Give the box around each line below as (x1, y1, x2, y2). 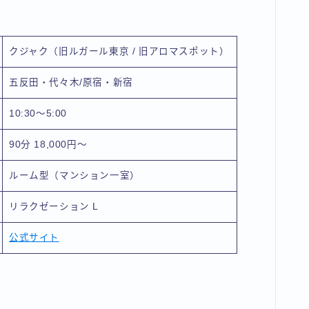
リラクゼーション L (9, 201, 99, 212)
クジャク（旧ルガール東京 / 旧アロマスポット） (9, 46, 230, 57)
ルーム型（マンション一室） (9, 170, 140, 181)
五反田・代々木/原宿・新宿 (9, 77, 133, 88)
